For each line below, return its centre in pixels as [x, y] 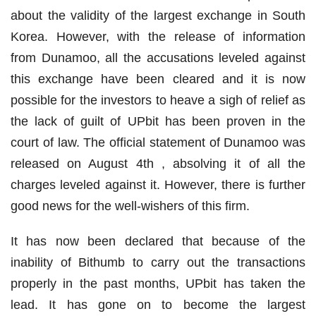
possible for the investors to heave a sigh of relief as [158, 101]
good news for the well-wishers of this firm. [130, 206]
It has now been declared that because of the [158, 242]
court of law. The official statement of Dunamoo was [158, 143]
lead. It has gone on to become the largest [158, 305]
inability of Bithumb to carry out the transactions [158, 263]
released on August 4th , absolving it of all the [158, 164]
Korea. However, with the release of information [158, 37]
